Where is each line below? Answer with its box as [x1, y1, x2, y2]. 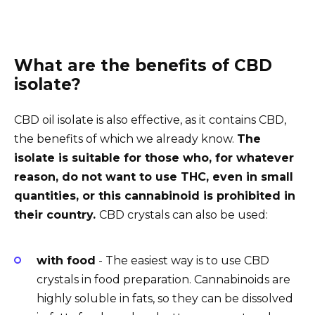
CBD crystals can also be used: [99, 207, 268, 221]
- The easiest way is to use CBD [96, 254, 269, 268]
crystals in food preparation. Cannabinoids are [37, 273, 290, 287]
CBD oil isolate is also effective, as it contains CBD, [14, 112, 286, 127]
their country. [14, 207, 99, 221]
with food [37, 254, 96, 268]
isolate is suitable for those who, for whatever [14, 150, 294, 165]
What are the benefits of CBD [14, 55, 272, 75]
